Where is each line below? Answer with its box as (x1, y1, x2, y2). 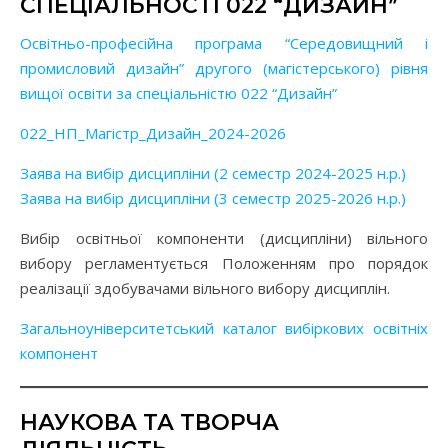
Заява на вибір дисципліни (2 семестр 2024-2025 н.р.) (20, 163, 406, 184)
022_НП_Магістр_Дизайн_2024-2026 (20, 123, 286, 144)
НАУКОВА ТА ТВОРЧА (20, 409, 279, 437)
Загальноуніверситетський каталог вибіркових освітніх (20, 318, 428, 339)
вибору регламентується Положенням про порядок (20, 253, 428, 274)
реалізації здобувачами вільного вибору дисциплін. (20, 278, 390, 299)
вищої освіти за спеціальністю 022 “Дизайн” (20, 83, 337, 104)
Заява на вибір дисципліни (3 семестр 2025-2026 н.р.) (20, 188, 406, 209)
